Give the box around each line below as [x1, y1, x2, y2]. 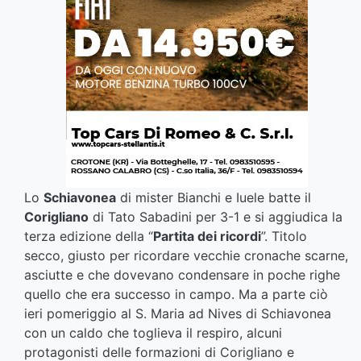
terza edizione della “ [24, 228, 153, 245]
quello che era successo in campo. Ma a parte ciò [24, 286, 328, 303]
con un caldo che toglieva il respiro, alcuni [24, 325, 282, 342]
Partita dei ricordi [153, 228, 261, 245]
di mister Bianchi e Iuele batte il [116, 189, 311, 206]
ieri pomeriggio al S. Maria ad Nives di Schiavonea [24, 305, 331, 322]
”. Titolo [261, 228, 307, 245]
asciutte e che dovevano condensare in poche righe [24, 267, 340, 284]
